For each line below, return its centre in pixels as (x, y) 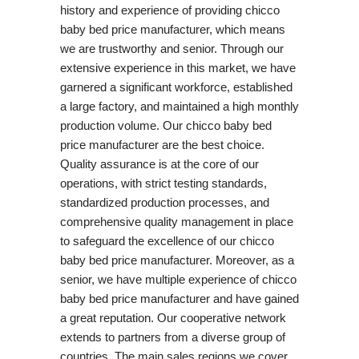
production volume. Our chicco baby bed (165, 125)
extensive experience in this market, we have (177, 67)
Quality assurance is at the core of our (159, 163)
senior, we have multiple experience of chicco (178, 279)
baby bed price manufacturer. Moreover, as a (177, 260)
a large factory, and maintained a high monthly (179, 106)
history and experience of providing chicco (169, 10)
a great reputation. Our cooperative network (173, 317)
